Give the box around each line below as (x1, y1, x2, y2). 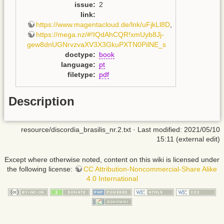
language (60, 60, 93, 68)
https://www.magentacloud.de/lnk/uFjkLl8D (35, 20, 170, 28)
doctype (64, 50, 93, 58)
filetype (67, 70, 93, 78)
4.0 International (86, 174, 138, 182)
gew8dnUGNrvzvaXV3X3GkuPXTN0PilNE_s (26, 40, 166, 48)
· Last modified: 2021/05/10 (131, 125, 220, 133)
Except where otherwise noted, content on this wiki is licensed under (4, 155, 219, 163)
